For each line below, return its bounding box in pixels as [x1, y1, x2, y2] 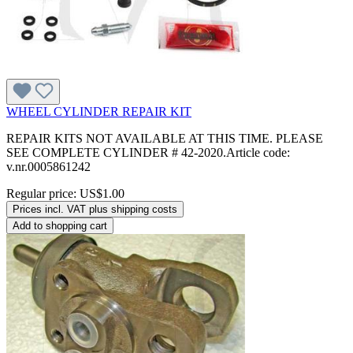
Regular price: [6, 187, 80, 201]
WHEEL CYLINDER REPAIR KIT [6, 105, 191, 119]
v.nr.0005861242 [6, 160, 91, 174]
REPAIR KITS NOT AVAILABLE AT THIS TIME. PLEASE [6, 132, 323, 146]
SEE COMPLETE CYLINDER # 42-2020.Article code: [6, 146, 290, 160]
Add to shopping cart [13, 220, 107, 232]
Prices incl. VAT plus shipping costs [13, 203, 177, 216]
